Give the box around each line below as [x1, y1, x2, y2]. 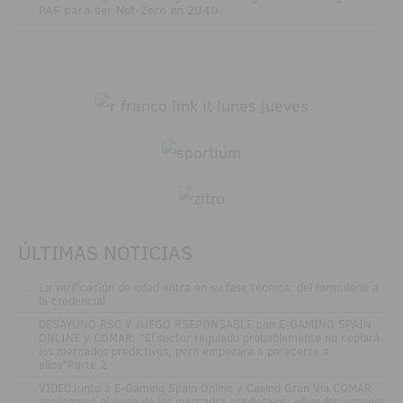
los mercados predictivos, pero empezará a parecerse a [38, 343, 329, 360]
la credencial [38, 292, 105, 309]
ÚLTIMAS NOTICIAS [18, 238, 193, 267]
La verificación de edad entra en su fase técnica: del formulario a [38, 279, 379, 296]
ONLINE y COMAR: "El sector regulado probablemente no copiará [38, 329, 380, 346]
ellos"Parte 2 [38, 356, 107, 373]
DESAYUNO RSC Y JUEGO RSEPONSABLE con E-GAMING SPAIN [38, 316, 372, 333]
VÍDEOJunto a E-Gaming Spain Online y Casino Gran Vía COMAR [38, 380, 372, 397]
